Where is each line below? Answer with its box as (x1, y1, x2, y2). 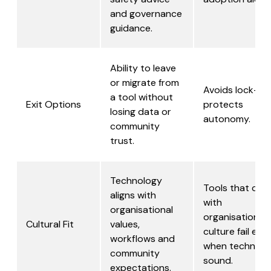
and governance (110, 7, 182, 21)
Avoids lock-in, (203, 83, 267, 97)
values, (110, 218, 140, 231)
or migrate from (110, 76, 179, 90)
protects (203, 98, 243, 111)
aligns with (110, 189, 156, 202)
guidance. (110, 22, 152, 35)
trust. (110, 134, 134, 148)
